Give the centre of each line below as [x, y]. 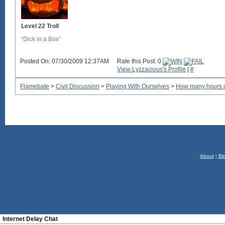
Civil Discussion [78, 86]
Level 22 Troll [40, 26]
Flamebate [35, 86]
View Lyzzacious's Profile [151, 69]
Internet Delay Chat [30, 219]
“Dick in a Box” [41, 39]
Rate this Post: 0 [139, 61]
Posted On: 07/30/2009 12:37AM [65, 61]
